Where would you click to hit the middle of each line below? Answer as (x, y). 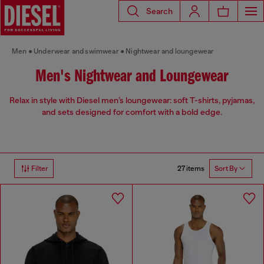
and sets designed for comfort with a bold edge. (132, 112)
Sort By (226, 169)
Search (159, 11)
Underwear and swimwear (76, 51)
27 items (191, 168)
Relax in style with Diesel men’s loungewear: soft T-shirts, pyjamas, (132, 100)
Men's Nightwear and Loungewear (132, 77)
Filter (40, 169)
